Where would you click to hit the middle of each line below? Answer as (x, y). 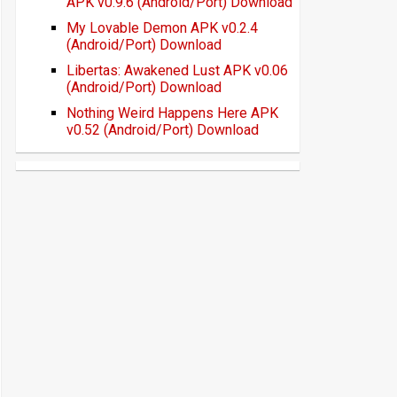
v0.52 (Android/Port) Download (163, 130)
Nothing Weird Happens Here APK (172, 113)
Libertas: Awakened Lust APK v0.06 (177, 70)
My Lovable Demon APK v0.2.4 (162, 28)
